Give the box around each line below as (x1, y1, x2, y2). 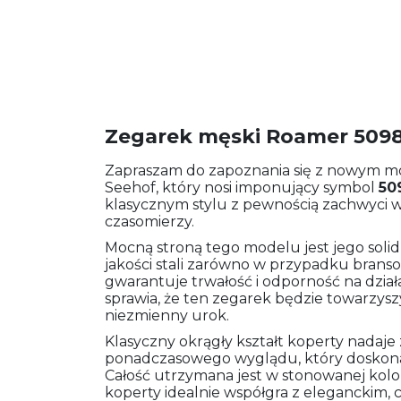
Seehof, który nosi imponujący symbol (105, 178, 379, 196)
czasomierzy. (105, 212, 194, 230)
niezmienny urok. (105, 306, 229, 324)
